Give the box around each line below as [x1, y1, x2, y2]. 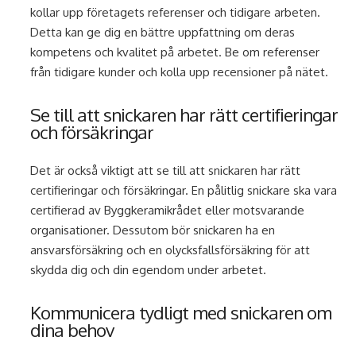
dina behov [30, 319, 114, 342]
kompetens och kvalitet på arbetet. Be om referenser [30, 44, 320, 60]
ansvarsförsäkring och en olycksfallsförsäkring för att [30, 242, 311, 258]
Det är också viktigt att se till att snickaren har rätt [30, 163, 301, 179]
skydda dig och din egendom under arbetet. [30, 262, 267, 278]
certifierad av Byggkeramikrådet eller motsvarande [30, 203, 305, 219]
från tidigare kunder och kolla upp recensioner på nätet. [30, 64, 329, 80]
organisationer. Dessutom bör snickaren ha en [30, 222, 276, 238]
